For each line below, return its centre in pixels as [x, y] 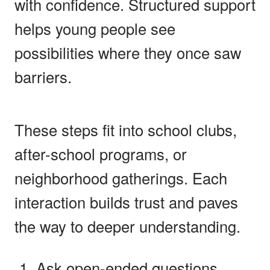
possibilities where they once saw [128, 52]
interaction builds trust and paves [126, 202]
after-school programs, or [101, 153]
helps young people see [95, 28]
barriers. [43, 76]
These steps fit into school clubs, [126, 129]
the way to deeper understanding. [127, 226]
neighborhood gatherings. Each [121, 177]
